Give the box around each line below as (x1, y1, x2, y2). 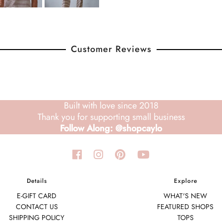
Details (26, 176, 47, 185)
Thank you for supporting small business (37, 110, 185, 123)
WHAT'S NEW (164, 190, 207, 201)
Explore (173, 176, 197, 185)
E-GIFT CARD (17, 190, 56, 201)
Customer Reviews (70, 42, 152, 55)
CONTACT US (15, 201, 58, 212)
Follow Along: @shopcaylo (60, 121, 162, 135)
